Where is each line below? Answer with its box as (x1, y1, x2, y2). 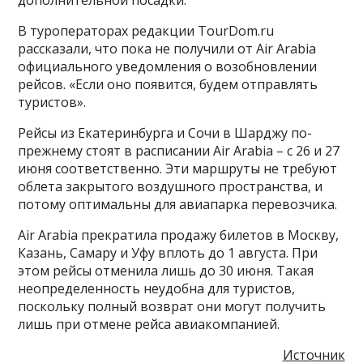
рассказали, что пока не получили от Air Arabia (18, 40, 317, 58)
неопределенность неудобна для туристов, (18, 280, 296, 298)
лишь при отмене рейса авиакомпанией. (18, 315, 280, 334)
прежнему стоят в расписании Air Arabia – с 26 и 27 (18, 142, 340, 160)
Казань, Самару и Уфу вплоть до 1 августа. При (18, 244, 318, 263)
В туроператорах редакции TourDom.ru (18, 22, 275, 41)
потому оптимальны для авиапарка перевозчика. (18, 195, 338, 214)
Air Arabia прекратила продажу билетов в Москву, (18, 226, 340, 245)
